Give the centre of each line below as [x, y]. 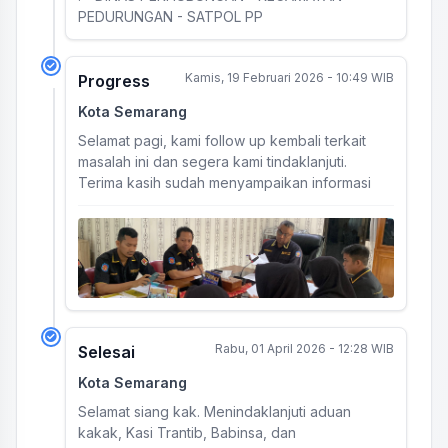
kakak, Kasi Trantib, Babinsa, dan [187, 432]
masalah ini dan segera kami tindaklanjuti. [212, 161]
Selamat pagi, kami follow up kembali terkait [222, 140]
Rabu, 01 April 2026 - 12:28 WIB [304, 348]
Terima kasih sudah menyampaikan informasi [224, 182]
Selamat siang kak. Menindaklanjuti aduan [214, 411]
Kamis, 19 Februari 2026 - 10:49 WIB [289, 77]
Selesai [106, 352]
